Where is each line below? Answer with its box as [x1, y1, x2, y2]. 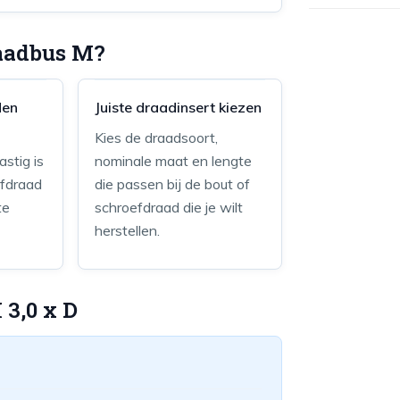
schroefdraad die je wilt [95, 198, 244, 216]
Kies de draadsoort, [95, 129, 219, 146]
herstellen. [95, 221, 161, 239]
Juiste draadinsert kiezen [95, 98, 262, 116]
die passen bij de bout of [95, 175, 251, 193]
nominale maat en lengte [95, 152, 253, 170]
